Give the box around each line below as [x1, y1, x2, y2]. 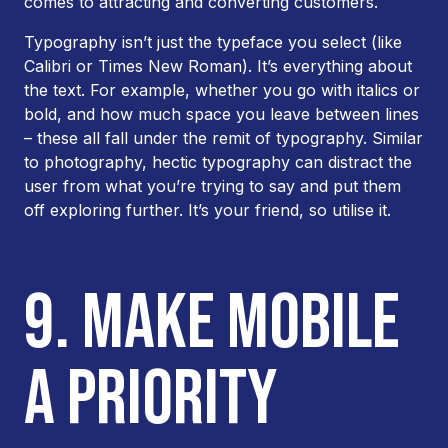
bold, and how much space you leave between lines [24, 104, 419, 124]
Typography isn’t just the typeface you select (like [24, 32, 402, 52]
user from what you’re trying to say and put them [24, 176, 401, 196]
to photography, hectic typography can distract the [24, 152, 412, 172]
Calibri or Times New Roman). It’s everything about [24, 56, 412, 76]
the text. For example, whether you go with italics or [24, 80, 420, 100]
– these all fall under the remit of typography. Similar [24, 128, 423, 148]
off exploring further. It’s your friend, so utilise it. [24, 200, 391, 220]
